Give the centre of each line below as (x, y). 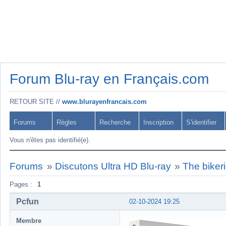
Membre (29, 220)
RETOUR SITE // (36, 102)
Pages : (21, 184)
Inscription (158, 122)
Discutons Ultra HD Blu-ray (113, 166)
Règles (67, 122)
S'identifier (201, 122)
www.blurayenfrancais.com (104, 102)
